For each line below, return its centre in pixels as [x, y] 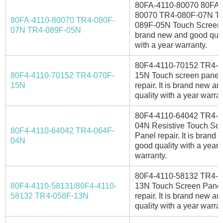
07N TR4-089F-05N [46, 30]
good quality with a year [177, 145]
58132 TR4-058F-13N [50, 196]
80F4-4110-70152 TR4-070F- [62, 75]
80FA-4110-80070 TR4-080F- [63, 20]
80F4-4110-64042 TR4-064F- [62, 130]
